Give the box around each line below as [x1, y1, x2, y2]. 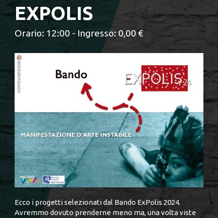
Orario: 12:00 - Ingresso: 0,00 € [15, 28, 143, 38]
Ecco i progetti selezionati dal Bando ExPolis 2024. [15, 198, 181, 206]
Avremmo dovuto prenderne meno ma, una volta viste [15, 208, 196, 217]
